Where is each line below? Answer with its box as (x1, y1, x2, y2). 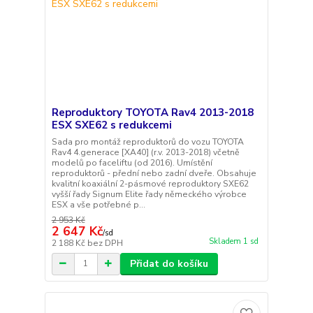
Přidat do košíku (129, 256, 208, 270)
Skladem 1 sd (208, 235, 259, 247)
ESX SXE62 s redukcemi (51, 117, 172, 132)
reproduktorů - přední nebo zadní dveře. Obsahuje (51, 167, 256, 179)
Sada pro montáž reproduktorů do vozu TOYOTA (51, 136, 244, 147)
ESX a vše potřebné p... (51, 198, 145, 210)
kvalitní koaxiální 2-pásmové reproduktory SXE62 (51, 177, 249, 189)
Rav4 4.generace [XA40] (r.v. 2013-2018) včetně (51, 146, 240, 158)
